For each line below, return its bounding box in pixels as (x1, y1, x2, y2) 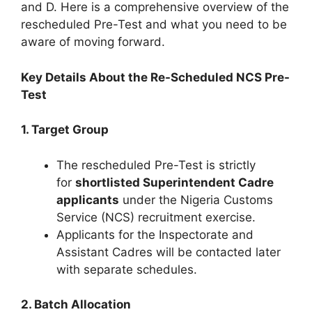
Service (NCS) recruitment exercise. (56, 210, 256, 224)
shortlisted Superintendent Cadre (75, 175, 274, 189)
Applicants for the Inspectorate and (56, 227, 253, 242)
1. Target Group (21, 123, 109, 137)
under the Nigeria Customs (119, 192, 273, 207)
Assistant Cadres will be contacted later (56, 244, 281, 259)
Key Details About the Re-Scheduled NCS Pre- (21, 70, 290, 84)
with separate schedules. (56, 262, 197, 276)
